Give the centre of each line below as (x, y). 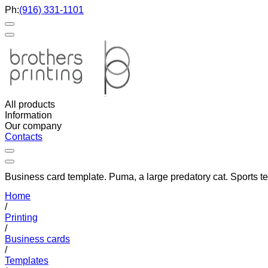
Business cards (37, 239)
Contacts (24, 137)
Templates (27, 260)
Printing (21, 217)
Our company (33, 126)
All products (30, 104)
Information (28, 115)
